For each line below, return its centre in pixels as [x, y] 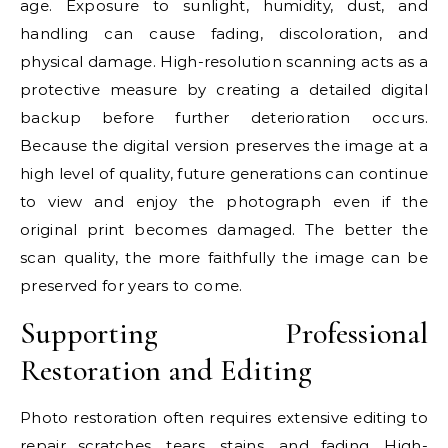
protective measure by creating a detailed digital [224, 89]
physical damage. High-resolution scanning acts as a [224, 61]
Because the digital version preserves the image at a [224, 145]
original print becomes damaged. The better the [224, 229]
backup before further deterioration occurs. [224, 117]
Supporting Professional [224, 333]
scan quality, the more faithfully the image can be [224, 257]
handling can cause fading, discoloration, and [224, 33]
